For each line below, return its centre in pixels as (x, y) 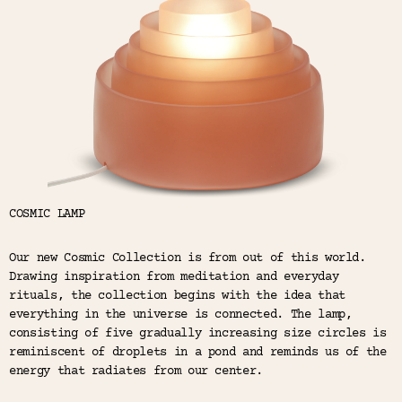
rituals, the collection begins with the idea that (177, 297)
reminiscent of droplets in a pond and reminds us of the (198, 353)
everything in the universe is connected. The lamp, (181, 315)
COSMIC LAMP (47, 215)
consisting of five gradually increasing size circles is (198, 334)
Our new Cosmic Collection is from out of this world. (188, 259)
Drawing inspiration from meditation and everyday (174, 278)
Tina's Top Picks (71, 33)
